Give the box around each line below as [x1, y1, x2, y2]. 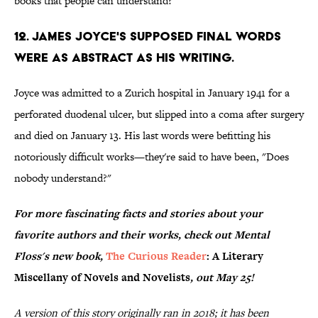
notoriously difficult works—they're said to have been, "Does [14, 149, 289, 165]
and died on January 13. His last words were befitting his [14, 128, 270, 143]
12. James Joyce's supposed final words [14, 28, 281, 44]
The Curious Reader [106, 248, 207, 264]
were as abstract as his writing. [14, 50, 234, 65]
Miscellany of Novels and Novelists [14, 270, 190, 285]
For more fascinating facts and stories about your [14, 206, 263, 221]
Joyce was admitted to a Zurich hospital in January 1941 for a [14, 85, 290, 101]
